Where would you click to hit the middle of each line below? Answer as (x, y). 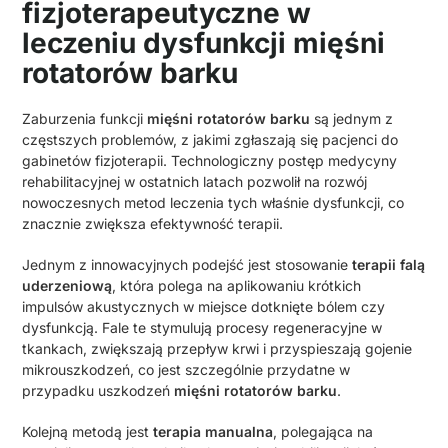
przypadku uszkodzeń (98, 391)
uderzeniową (67, 286)
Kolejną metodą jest (88, 432)
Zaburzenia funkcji (85, 119)
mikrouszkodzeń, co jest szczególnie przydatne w (186, 370)
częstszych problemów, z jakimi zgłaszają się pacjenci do (210, 140)
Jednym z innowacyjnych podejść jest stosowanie (187, 265)
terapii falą (389, 265)
